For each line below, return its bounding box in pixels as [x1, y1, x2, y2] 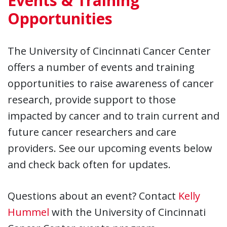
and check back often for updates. [8, 157, 171, 171]
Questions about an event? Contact [8, 188, 178, 203]
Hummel [8, 205, 49, 219]
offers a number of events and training [8, 60, 195, 74]
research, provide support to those [8, 92, 176, 106]
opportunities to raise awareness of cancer [8, 76, 214, 90]
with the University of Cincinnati [49, 205, 206, 219]
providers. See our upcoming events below [8, 141, 212, 155]
